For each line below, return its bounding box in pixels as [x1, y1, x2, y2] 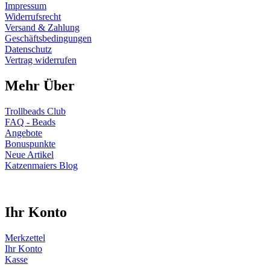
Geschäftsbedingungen [5, 33, 92, 43]
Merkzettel [5, 233, 45, 243]
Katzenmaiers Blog [5, 160, 78, 171]
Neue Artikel [5, 149, 54, 160]
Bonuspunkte [5, 138, 55, 149]
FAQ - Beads [5, 116, 55, 127]
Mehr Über [5, 77, 75, 93]
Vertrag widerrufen [5, 54, 77, 65]
